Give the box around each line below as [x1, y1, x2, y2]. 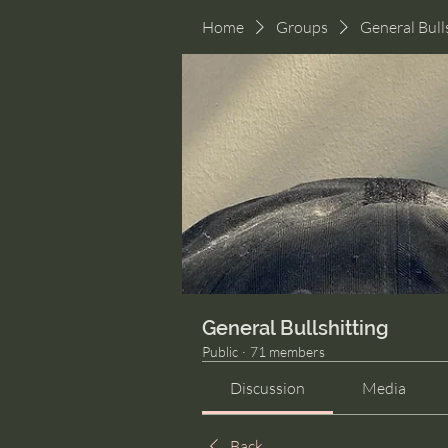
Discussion [230, 378, 306, 398]
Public [202, 343, 238, 360]
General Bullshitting [202, 316, 389, 340]
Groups [276, 17, 328, 37]
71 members [250, 343, 325, 360]
